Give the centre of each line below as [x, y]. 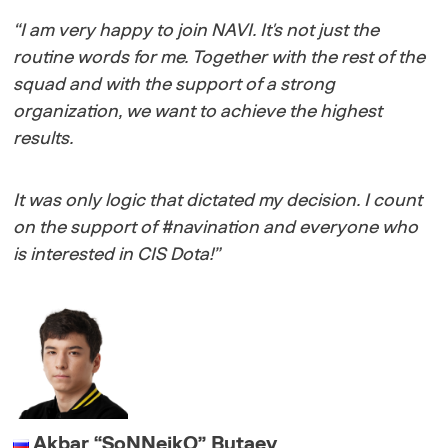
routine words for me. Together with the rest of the [219, 57]
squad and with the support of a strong [174, 84]
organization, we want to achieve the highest [198, 111]
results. [45, 138]
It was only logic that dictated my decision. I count [218, 200]
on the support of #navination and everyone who [216, 227]
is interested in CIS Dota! [113, 254]
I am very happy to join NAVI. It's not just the [200, 30]
